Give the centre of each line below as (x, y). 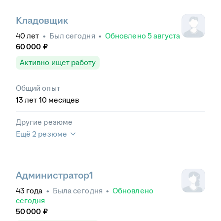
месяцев (64, 100)
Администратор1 (55, 175)
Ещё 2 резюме (41, 134)
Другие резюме (44, 122)
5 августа (164, 36)
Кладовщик (42, 20)
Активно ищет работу (58, 62)
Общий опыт (38, 88)
